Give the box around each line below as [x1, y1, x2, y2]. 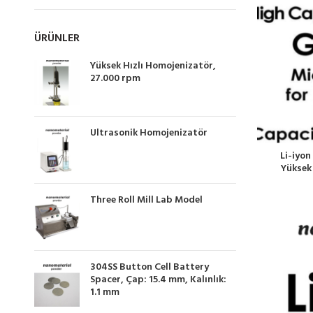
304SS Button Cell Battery [89, 259, 209, 275]
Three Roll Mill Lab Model [89, 192, 203, 208]
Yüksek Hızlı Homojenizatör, [89, 58, 216, 74]
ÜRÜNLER [34, 29, 80, 48]
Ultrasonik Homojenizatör [89, 125, 208, 141]
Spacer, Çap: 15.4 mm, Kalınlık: [89, 272, 226, 288]
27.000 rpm [89, 71, 140, 87]
